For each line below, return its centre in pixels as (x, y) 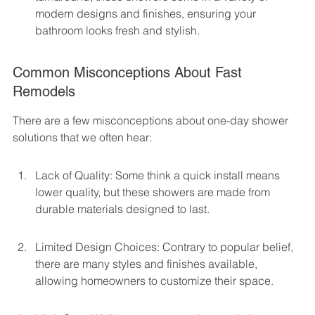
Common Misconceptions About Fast (129, 73)
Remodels (44, 92)
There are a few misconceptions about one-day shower (152, 121)
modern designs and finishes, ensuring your (147, 14)
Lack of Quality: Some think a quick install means (159, 175)
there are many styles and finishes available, (148, 264)
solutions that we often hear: (82, 137)
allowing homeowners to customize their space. (154, 281)
